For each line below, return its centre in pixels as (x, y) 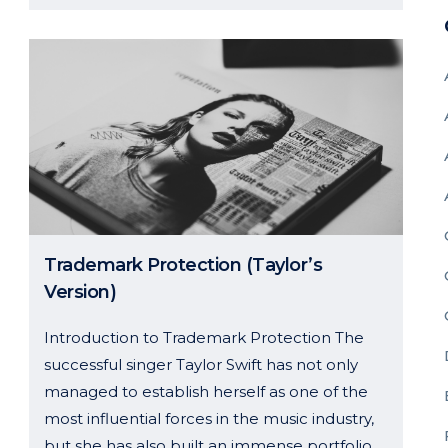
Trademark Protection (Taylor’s (183, 264)
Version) (80, 291)
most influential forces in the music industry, (209, 418)
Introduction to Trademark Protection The (204, 337)
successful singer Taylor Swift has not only (201, 364)
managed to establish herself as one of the (206, 391)
